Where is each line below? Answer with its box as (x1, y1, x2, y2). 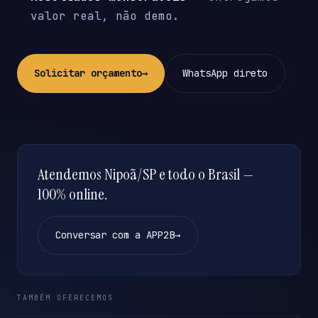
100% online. (38, 184, 107, 205)
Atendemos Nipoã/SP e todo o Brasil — (38, 164, 254, 185)
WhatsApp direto (182, 67, 268, 80)
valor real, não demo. (31, 9, 180, 24)
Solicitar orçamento (34, 67, 142, 80)
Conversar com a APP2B (55, 229, 175, 242)
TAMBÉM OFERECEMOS (17, 293, 114, 303)
